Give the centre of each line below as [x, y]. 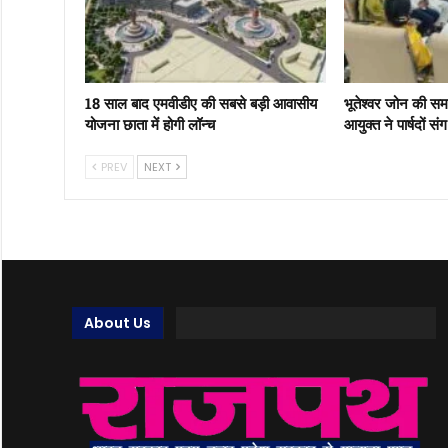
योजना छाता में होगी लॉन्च [149, 123]
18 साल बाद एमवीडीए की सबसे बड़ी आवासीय [200, 102]
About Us [117, 323]
